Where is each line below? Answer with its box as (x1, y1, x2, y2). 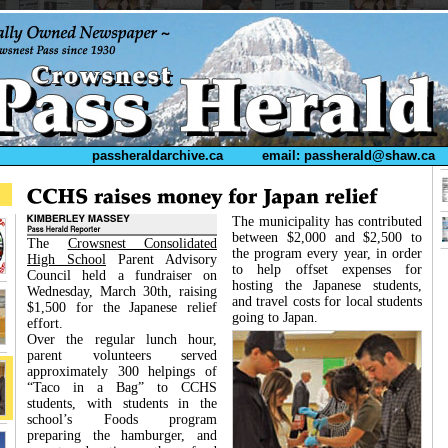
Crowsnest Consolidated (67, 236, 217, 251)
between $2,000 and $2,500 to (232, 230, 422, 245)
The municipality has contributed (232, 214, 422, 229)
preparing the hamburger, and (27, 428, 217, 443)
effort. (27, 316, 63, 331)
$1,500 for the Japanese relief (27, 300, 217, 315)
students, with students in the (27, 396, 217, 411)
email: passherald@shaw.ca (261, 148, 435, 163)
